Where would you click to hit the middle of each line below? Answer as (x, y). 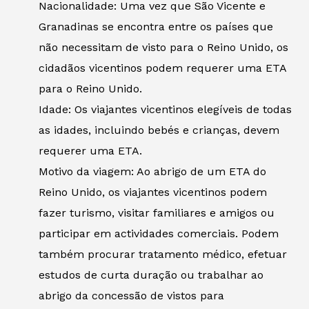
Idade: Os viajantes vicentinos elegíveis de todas (165, 110)
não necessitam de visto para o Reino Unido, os (163, 48)
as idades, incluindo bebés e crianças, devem (159, 130)
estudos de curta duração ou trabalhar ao (151, 275)
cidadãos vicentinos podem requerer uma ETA (162, 68)
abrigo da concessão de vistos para (131, 296)
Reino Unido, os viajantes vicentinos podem (153, 192)
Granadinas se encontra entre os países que (156, 27)
